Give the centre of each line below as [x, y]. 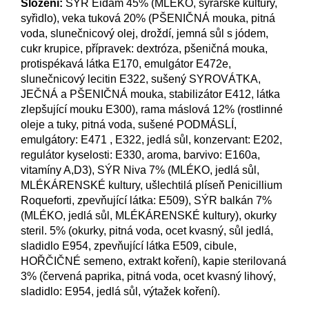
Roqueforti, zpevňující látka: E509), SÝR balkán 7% [146, 201]
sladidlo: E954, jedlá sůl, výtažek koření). [120, 292]
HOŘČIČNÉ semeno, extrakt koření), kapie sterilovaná [153, 261]
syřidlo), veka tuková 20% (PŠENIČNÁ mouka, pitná [148, 19]
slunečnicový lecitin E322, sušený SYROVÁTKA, [141, 79]
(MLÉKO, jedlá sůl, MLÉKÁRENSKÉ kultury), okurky [149, 216]
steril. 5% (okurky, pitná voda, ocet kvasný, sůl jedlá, [147, 231]
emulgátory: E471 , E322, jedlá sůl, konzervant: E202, [151, 140]
